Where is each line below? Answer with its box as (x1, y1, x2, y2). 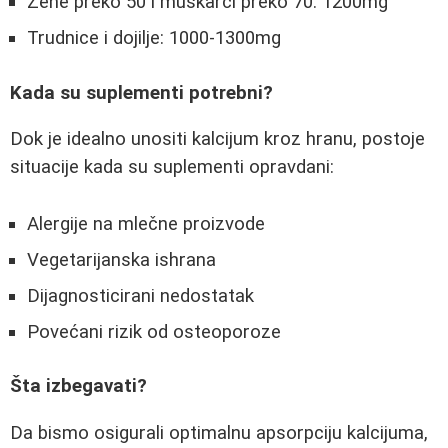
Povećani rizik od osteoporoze (27, 320, 281, 343)
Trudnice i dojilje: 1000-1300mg (27, 27, 281, 50)
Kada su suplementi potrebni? (10, 81, 273, 104)
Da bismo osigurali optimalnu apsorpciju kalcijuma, (10, 422, 428, 445)
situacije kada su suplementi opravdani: (10, 156, 334, 179)
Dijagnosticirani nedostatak (27, 284, 254, 307)
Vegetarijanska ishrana (27, 248, 216, 271)
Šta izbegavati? (10, 375, 147, 398)
